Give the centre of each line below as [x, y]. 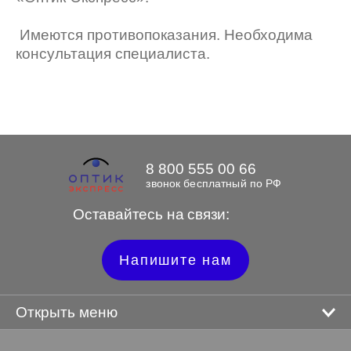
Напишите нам [175, 260]
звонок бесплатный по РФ [214, 183]
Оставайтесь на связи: [151, 214]
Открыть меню [67, 312]
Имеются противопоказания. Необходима [164, 35]
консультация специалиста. [113, 54]
